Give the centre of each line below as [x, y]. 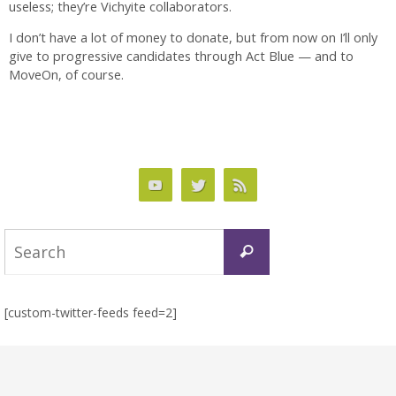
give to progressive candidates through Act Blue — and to [181, 57]
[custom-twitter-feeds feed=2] [91, 312]
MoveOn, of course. [66, 75]
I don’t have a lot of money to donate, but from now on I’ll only [193, 38]
